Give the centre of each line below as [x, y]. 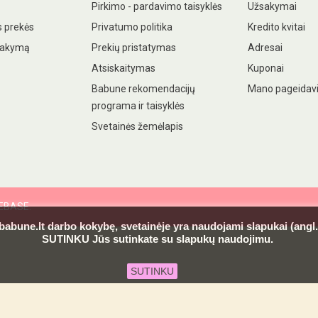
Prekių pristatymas [133, 48]
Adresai [265, 48]
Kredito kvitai [276, 27]
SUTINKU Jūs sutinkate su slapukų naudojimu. [159, 239]
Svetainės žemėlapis [137, 126]
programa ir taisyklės [138, 106]
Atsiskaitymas [123, 68]
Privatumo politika [132, 27]
